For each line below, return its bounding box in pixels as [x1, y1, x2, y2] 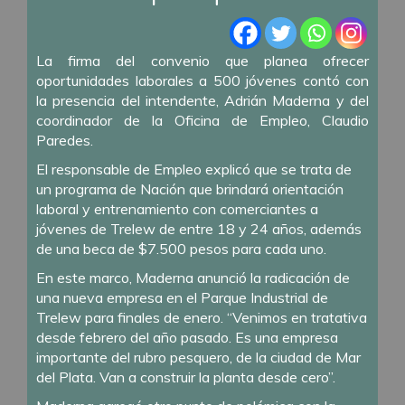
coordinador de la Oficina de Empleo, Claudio [36, 110, 369, 129]
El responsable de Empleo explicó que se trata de [36, 159, 352, 178]
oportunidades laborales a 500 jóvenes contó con [36, 71, 369, 89]
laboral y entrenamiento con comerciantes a [36, 199, 318, 218]
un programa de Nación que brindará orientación [36, 179, 344, 198]
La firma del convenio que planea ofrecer [36, 51, 369, 70]
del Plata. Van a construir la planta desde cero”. [36, 367, 335, 386]
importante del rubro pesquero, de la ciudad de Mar [36, 347, 361, 366]
